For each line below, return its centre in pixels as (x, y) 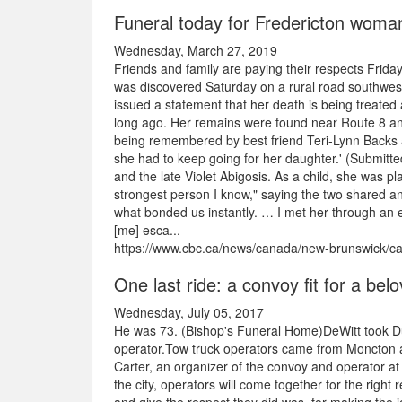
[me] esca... (147, 230)
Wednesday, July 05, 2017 (189, 313)
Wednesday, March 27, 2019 (196, 51)
